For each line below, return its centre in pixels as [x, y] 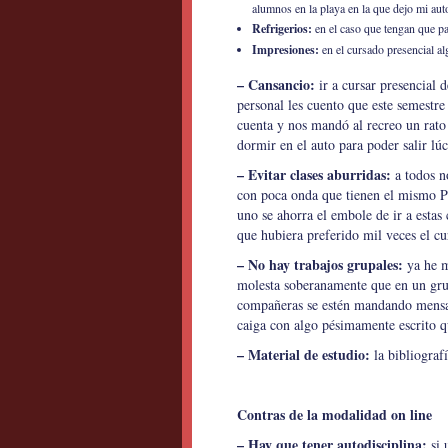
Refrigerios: [282, 28]
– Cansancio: [276, 84]
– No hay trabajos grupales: [320, 264]
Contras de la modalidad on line [334, 414]
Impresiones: [285, 49]
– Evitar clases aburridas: [314, 174]
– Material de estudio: [303, 354]
